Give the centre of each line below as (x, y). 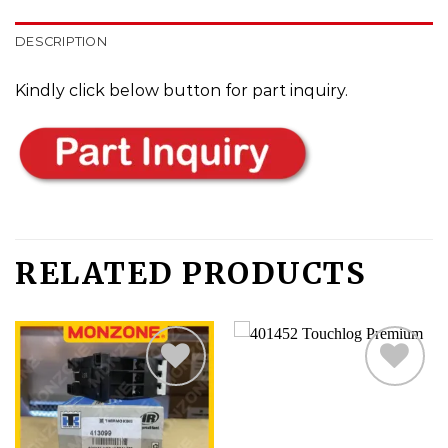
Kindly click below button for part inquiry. (181, 90)
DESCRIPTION (61, 41)
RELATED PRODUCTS (190, 273)
